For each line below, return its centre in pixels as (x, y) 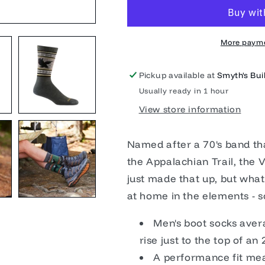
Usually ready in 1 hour (184, 91)
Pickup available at (178, 75)
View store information (190, 109)
